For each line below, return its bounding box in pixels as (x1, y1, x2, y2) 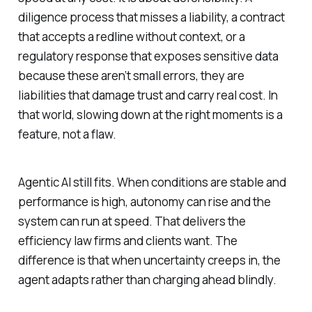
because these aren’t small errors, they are (17, 67, 244, 84)
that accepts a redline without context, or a (17, 28, 245, 45)
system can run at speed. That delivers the (17, 212, 246, 229)
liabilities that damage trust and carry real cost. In (17, 86, 278, 103)
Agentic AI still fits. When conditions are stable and (17, 173, 286, 190)
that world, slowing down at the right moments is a (17, 106, 283, 123)
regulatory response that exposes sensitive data (17, 47, 279, 64)
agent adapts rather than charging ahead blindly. (17, 271, 276, 288)
